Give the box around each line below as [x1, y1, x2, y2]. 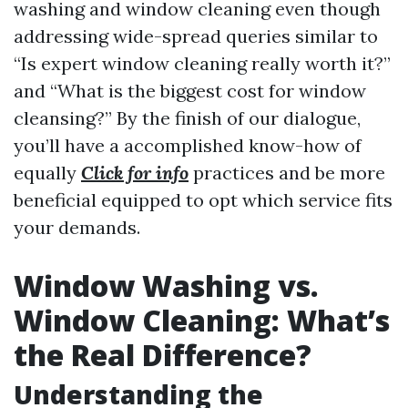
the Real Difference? [14, 335, 311, 374]
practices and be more [189, 161, 385, 184]
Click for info [81, 161, 189, 184]
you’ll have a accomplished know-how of [14, 134, 362, 157]
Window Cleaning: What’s [14, 301, 390, 340]
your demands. [14, 216, 140, 239]
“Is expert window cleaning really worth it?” [14, 52, 391, 75]
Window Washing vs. [14, 266, 319, 305]
